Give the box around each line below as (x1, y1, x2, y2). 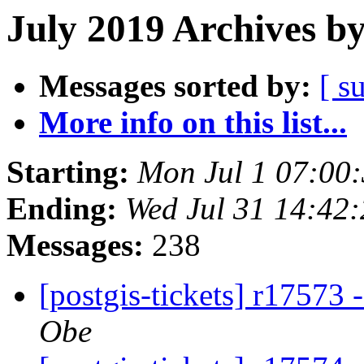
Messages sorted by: (39, 68, 311, 104)
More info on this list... (39, 105, 347, 141)
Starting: (6, 154, 129, 190)
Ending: (6, 191, 117, 227)
